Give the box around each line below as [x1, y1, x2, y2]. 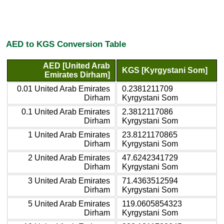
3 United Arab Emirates [28, 176, 110, 185]
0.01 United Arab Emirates [17, 84, 110, 93]
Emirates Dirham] [44, 70, 110, 79]
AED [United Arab [43, 61, 110, 70]
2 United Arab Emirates [28, 153, 110, 162]
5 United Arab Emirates [28, 199, 110, 208]
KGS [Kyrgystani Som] [122, 65, 207, 74]
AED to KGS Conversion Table [6, 39, 126, 49]
